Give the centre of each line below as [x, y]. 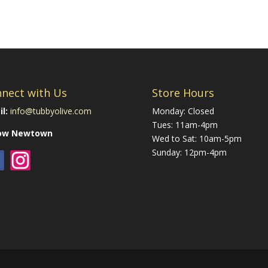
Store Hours [183, 92]
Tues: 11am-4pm [185, 124]
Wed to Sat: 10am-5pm [197, 138]
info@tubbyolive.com [51, 111]
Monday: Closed [183, 111]
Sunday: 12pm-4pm [189, 152]
